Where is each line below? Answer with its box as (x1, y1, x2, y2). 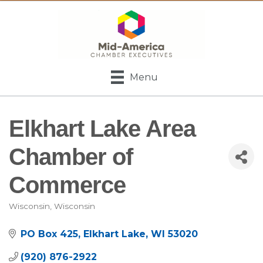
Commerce (9, 171, 126, 198)
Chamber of (9, 143, 133, 170)
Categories (8, 207, 80, 224)
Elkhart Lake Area (9, 115, 195, 141)
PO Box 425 (21, 228, 78, 240)
